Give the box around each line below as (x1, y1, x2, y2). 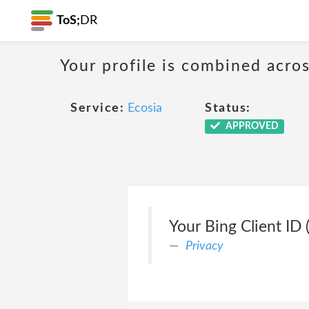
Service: (70, 102, 124, 114)
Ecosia (128, 102, 162, 114)
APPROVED (223, 121, 279, 131)
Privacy (185, 239, 223, 252)
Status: (205, 102, 251, 114)
